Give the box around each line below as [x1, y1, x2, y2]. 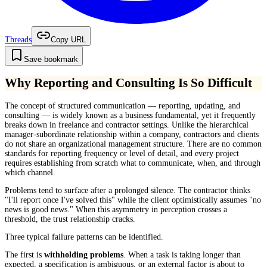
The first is [5, 250, 44, 259]
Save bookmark [24, 54, 78, 64]
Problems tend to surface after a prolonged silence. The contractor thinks [5, 185, 250, 195]
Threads [5, 35, 32, 44]
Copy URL [51, 35, 86, 44]
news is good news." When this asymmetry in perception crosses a [5, 204, 227, 214]
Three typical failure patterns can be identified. [5, 232, 163, 241]
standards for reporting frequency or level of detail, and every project [5, 148, 239, 158]
